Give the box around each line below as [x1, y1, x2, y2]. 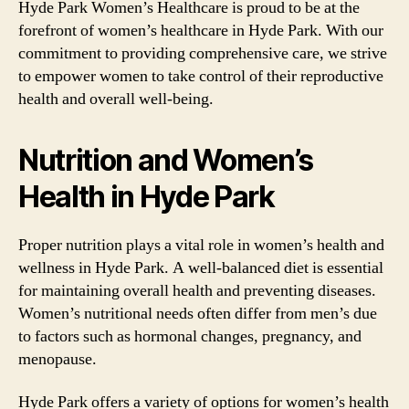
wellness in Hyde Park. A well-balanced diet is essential [18, 257, 383, 278]
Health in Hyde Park [18, 178, 275, 215]
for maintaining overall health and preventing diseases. [18, 279, 376, 301]
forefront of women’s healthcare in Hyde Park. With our [18, 19, 383, 41]
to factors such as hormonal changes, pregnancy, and [18, 325, 362, 347]
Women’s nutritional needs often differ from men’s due [18, 302, 377, 324]
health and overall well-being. [18, 88, 214, 110]
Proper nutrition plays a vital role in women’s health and [18, 234, 384, 256]
